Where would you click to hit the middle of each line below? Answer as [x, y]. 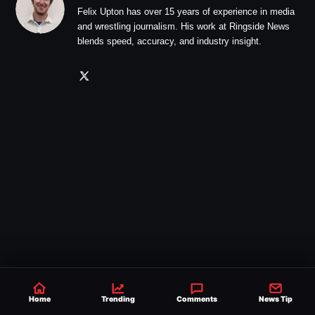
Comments [197, 299]
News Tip [276, 299]
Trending [118, 299]
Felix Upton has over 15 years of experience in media [186, 11]
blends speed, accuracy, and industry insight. [169, 41]
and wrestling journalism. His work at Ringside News [184, 26]
